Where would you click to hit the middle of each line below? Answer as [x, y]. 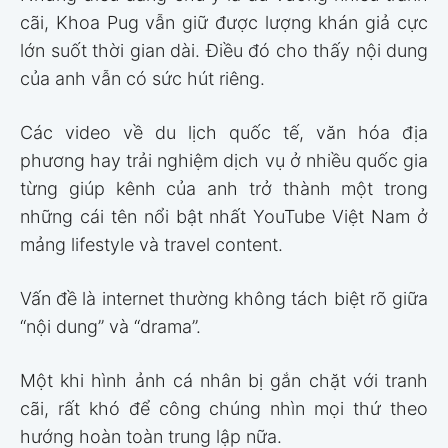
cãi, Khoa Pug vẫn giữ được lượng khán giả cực [224, 23]
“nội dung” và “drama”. [110, 327]
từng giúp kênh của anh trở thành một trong [224, 189]
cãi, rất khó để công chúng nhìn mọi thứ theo [224, 409]
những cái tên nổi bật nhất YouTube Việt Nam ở [224, 217]
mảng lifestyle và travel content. [151, 245]
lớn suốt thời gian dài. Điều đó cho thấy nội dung [224, 51]
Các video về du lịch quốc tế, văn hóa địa [224, 133]
